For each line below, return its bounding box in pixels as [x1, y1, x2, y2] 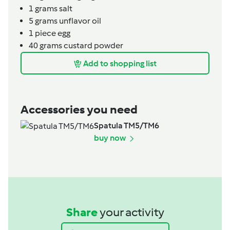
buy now [94, 133, 127, 143]
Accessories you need [21, 102, 138, 117]
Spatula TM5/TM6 [94, 121, 159, 131]
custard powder [62, 41, 123, 51]
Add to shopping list [83, 58, 157, 68]
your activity [99, 205, 164, 220]
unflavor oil [57, 16, 101, 26]
